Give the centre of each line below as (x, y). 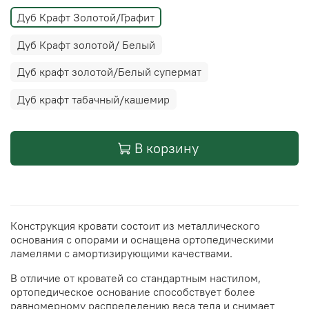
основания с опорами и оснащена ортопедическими (142, 240)
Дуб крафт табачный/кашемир (93, 99)
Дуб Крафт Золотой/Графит (86, 18)
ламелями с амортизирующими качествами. (121, 253)
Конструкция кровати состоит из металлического (135, 226)
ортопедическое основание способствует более (133, 292)
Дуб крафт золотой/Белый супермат (109, 72)
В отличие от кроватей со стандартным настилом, (136, 278)
